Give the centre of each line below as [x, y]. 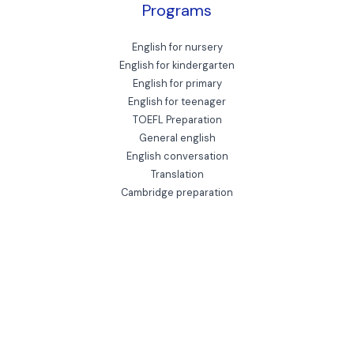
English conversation [177, 156]
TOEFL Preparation [177, 119]
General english [177, 137]
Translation [177, 174]
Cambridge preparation [177, 192]
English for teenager [177, 101]
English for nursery [177, 47]
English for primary [177, 83]
